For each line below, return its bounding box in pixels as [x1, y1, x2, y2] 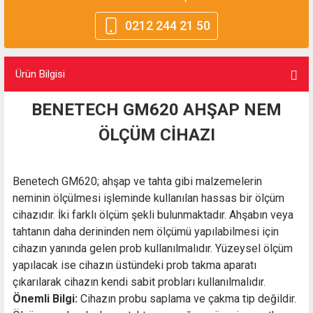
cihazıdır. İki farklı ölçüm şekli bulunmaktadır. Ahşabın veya [13, 208, 293, 221]
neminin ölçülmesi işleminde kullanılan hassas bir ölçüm [13, 191, 284, 205]
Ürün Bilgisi [15, 68, 65, 80]
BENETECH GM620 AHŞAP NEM [31, 100, 282, 119]
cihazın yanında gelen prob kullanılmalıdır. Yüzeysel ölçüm [13, 242, 293, 255]
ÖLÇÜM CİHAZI [98, 125, 215, 145]
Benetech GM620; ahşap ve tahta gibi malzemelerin [13, 175, 262, 188]
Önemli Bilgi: [13, 292, 78, 305]
